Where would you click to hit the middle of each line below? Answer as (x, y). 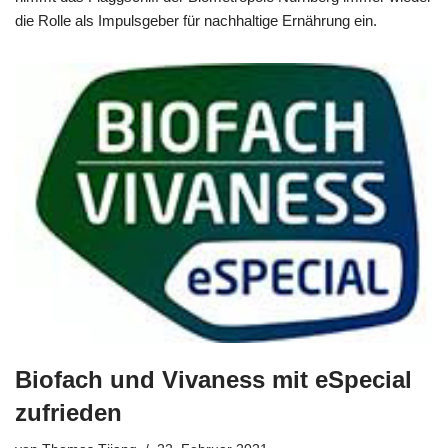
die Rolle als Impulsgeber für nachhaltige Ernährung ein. (196, 20)
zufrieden (68, 413)
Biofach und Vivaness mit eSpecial (213, 380)
